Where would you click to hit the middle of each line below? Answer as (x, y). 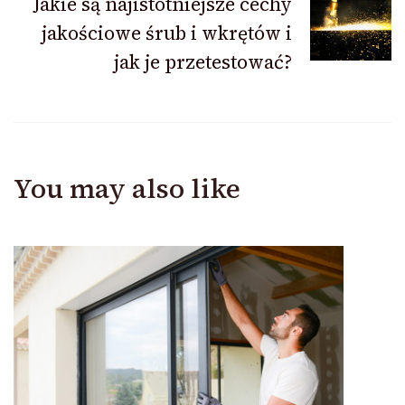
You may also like (127, 189)
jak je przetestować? (203, 62)
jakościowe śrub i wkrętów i (167, 33)
